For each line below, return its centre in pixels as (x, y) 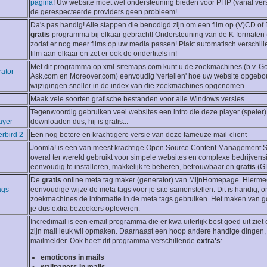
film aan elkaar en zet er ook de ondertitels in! (104, 54)
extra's (209, 241)
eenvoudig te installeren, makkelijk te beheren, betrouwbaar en (133, 167)
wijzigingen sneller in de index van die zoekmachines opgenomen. (138, 86)
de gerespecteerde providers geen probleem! (104, 12)
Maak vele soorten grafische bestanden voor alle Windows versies (137, 99)
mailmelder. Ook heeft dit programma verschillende (114, 241)
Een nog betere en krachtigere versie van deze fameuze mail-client (139, 135)
